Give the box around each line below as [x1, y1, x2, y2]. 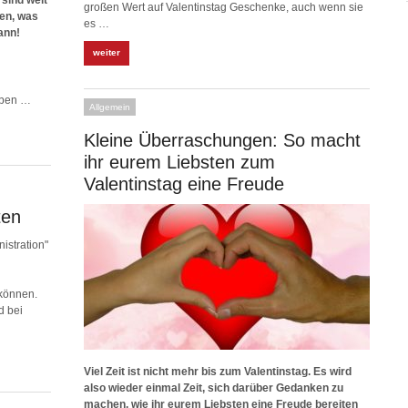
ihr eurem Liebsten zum [84, 152, 275, 172]
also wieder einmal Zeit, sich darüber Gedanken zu [84, 382, 343, 394]
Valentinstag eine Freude [84, 174, 284, 194]
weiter [93, 47, 120, 57]
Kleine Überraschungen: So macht [84, 130, 361, 150]
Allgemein [89, 102, 130, 112]
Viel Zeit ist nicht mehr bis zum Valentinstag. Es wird [84, 365, 352, 378]
